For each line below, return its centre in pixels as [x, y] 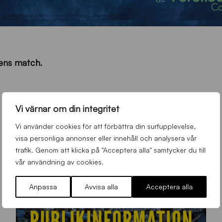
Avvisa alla [102, 186]
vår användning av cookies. [59, 162]
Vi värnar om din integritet [67, 108]
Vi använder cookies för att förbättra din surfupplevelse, [106, 126]
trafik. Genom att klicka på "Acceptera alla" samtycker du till [111, 150]
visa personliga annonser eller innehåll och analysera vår [106, 138]
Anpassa [43, 186]
